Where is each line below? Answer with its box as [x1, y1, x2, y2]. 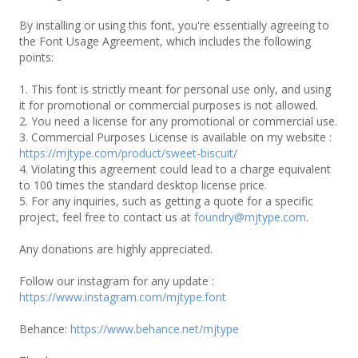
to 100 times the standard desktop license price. [19, 177, 267, 193]
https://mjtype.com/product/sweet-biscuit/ [19, 145, 237, 161]
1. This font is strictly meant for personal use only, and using [19, 82, 331, 97]
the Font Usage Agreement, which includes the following [19, 34, 311, 49]
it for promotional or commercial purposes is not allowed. [19, 97, 318, 113]
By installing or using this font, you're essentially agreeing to [19, 18, 329, 33]
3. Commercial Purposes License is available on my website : [19, 129, 332, 145]
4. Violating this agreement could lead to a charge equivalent [19, 161, 331, 177]
